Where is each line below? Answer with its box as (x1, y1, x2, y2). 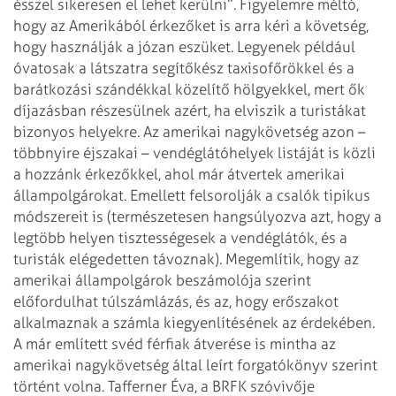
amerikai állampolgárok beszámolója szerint (13, 270, 311, 289)
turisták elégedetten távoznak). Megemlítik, (13, 249, 303, 268)
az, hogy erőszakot (210, 292, 339, 310)
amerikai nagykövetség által (13, 355, 202, 374)
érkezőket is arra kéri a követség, (146, 16, 369, 34)
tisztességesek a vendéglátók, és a (115, 228, 347, 247)
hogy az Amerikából (13, 16, 146, 34)
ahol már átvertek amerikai (161, 164, 345, 183)
